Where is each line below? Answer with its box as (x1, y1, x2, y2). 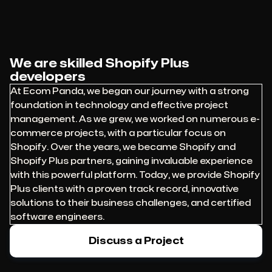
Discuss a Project (88, 236, 184, 246)
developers (10, 71, 86, 83)
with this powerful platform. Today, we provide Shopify (10, 171, 260, 179)
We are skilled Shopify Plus (10, 58, 189, 69)
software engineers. (10, 213, 104, 221)
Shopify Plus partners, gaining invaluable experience (10, 157, 253, 165)
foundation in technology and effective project (10, 101, 228, 109)
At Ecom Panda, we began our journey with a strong (10, 87, 249, 95)
